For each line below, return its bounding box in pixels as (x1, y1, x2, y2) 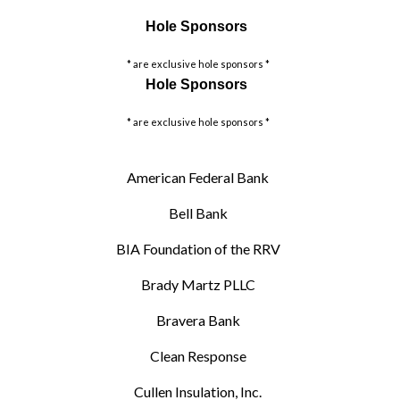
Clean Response (149, 346, 246, 364)
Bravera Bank (155, 311, 240, 329)
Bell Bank (168, 204, 228, 221)
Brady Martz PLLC (140, 275, 255, 293)
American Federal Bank (127, 168, 270, 186)
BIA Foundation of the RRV (115, 239, 280, 257)
